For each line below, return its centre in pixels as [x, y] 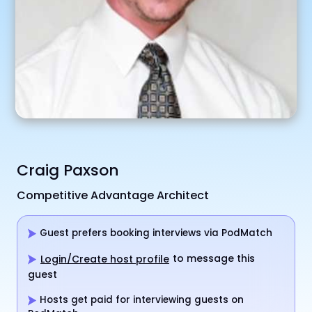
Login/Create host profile [105, 259]
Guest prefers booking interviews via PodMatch [155, 233]
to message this [212, 259]
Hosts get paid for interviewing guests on [140, 299]
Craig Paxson [68, 170]
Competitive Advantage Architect [113, 195]
